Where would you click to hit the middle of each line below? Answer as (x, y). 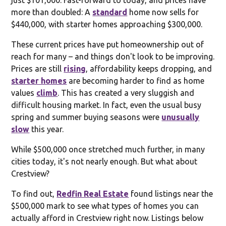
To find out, (34, 193)
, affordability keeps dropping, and (149, 68)
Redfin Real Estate (93, 193)
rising (75, 68)
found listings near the (171, 193)
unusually (181, 117)
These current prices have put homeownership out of (108, 44)
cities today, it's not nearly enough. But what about (104, 161)
